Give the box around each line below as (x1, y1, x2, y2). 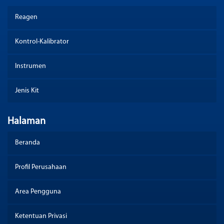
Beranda (15, 139, 40, 147)
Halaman (7, 116, 45, 127)
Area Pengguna (15, 188, 61, 196)
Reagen (15, 13, 37, 21)
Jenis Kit (15, 87, 39, 95)
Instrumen (15, 62, 46, 70)
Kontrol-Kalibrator (15, 38, 69, 46)
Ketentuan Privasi (15, 212, 67, 220)
